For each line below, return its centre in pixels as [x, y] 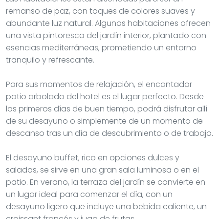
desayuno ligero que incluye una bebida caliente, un [106, 206]
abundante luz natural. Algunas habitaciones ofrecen [108, 23]
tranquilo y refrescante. [50, 60]
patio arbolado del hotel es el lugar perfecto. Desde [105, 96]
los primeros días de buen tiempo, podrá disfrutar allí [107, 109]
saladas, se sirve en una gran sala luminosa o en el [102, 170]
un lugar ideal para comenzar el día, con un [89, 194]
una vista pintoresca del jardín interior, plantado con [106, 35]
